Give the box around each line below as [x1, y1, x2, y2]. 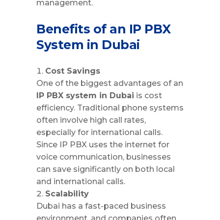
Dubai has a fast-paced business [36, 201, 166, 211]
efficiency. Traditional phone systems [36, 103, 184, 112]
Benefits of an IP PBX [36, 21, 171, 36]
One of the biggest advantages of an [36, 78, 183, 88]
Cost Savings [45, 66, 100, 76]
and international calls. [36, 176, 125, 186]
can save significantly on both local [36, 164, 175, 174]
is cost [134, 90, 162, 100]
